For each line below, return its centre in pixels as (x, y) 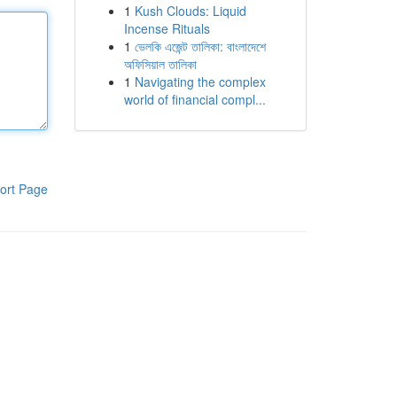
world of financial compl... (195, 99)
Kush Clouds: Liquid (190, 11)
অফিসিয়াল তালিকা (160, 64)
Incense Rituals (167, 28)
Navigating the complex (200, 82)
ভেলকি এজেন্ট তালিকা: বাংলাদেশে (200, 46)
